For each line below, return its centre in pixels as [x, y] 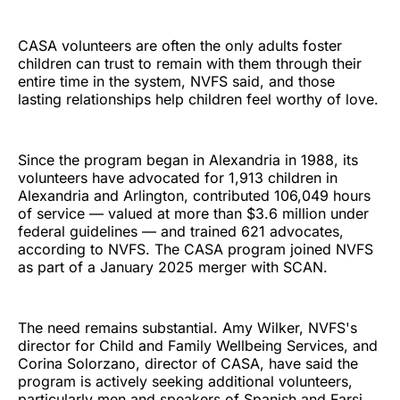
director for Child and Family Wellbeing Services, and [198, 346]
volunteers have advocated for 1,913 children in [178, 178]
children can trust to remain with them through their [190, 64]
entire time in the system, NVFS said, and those [176, 82]
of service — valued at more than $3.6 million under [193, 214]
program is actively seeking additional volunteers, [185, 382]
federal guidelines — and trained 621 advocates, [181, 232]
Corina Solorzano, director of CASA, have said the [188, 364]
